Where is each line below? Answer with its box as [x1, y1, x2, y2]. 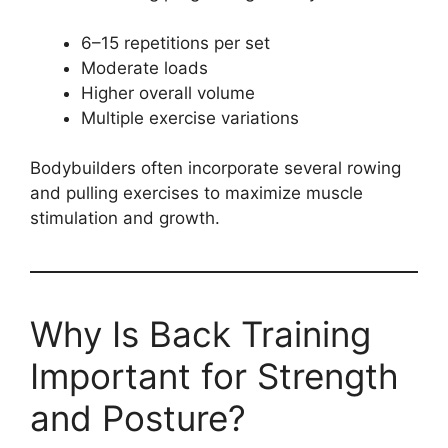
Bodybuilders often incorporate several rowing [30, 158, 401, 179]
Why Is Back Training [30, 313, 371, 356]
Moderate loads [81, 57, 208, 78]
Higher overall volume [81, 82, 255, 103]
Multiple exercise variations [81, 107, 299, 128]
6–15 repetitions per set [81, 32, 270, 53]
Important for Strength [30, 355, 399, 398]
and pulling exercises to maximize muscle [30, 183, 363, 204]
